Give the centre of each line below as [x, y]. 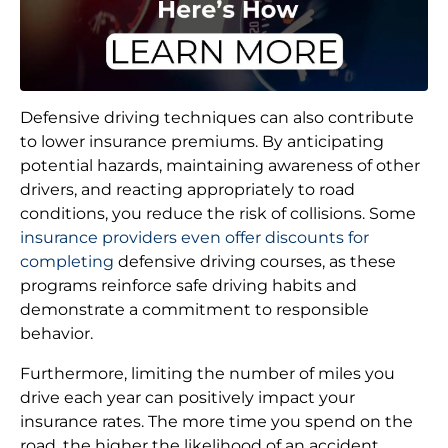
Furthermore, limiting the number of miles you [207, 373]
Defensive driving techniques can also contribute [217, 117]
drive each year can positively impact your [187, 397]
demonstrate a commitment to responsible [194, 309]
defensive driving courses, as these [255, 261]
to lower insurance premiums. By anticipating [202, 141]
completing [67, 261]
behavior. [56, 333]
